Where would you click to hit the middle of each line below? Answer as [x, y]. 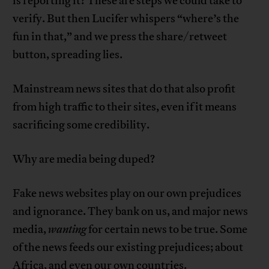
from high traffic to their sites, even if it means [125, 107]
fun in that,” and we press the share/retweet [120, 37]
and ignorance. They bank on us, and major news [131, 212]
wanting [68, 230]
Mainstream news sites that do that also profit [124, 89]
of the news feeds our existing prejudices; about [128, 248]
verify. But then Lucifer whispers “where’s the [126, 19]
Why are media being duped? [84, 159]
